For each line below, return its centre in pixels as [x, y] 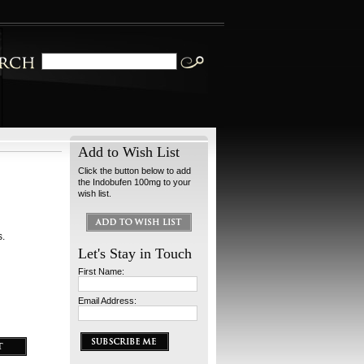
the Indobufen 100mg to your [134, 182]
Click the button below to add [134, 171]
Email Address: [107, 301]
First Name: [101, 271]
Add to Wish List [129, 152]
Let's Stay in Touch [135, 253]
